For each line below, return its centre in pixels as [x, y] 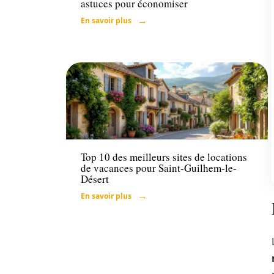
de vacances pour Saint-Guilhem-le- [159, 168]
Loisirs [93, 126]
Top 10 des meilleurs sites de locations [164, 157]
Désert [95, 179]
